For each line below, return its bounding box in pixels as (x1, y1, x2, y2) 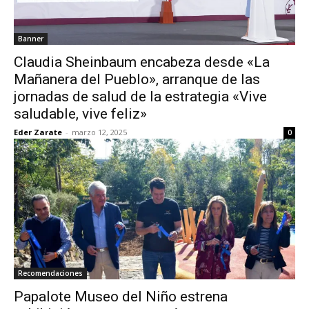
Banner (18, 34, 43, 43)
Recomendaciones (18, 268, 83, 278)
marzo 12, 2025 (72, 127, 127, 137)
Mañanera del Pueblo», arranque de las (14, 71, 260, 88)
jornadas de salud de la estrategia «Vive (14, 88, 267, 105)
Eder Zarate (14, 127, 62, 137)
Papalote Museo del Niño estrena (14, 288, 228, 305)
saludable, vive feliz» (14, 106, 147, 122)
